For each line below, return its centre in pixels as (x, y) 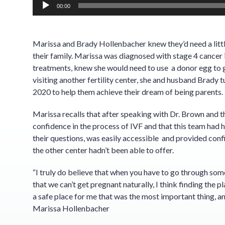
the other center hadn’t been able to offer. (103, 150)
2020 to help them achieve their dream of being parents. (128, 92)
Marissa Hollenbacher (71, 208)
